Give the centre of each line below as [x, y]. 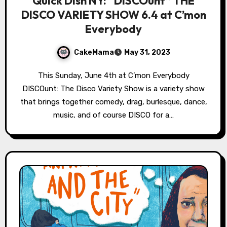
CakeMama [94, 52]
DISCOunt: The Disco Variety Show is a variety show [113, 89]
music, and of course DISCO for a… [113, 115]
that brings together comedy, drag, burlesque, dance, [113, 102]
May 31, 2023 [147, 53]
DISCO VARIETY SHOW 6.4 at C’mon [113, 15]
